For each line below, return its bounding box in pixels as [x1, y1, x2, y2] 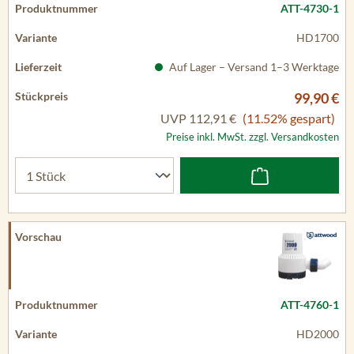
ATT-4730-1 [281, 2, 339, 15]
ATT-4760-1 [281, 298, 339, 311]
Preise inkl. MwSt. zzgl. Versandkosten [166, 130, 339, 143]
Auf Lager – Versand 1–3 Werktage [167, 60, 339, 73]
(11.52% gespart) [243, 111, 335, 126]
